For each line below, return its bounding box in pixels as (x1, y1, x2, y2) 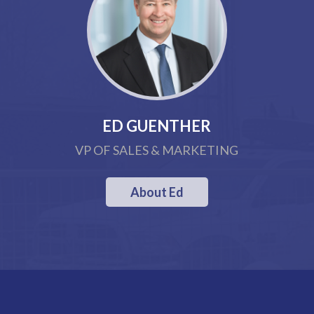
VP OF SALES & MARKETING (75, 142, 239, 158)
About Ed (130, 184, 184, 200)
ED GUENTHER (102, 116, 212, 135)
